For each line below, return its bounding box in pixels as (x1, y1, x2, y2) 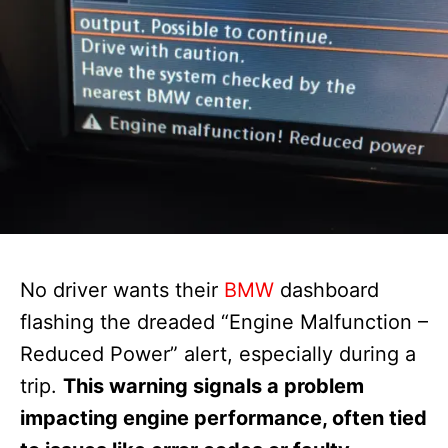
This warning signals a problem (63, 374, 364, 399)
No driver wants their (20, 278, 224, 303)
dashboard (274, 278, 379, 303)
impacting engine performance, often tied (20, 406, 427, 431)
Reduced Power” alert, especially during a (20, 342, 416, 367)
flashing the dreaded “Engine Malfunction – (20, 310, 428, 335)
